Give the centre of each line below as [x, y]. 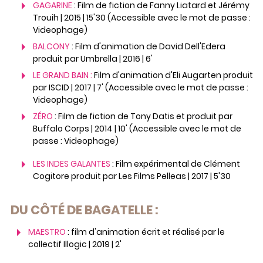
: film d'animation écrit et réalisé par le [145, 232]
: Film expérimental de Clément [176, 164]
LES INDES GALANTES [72, 164]
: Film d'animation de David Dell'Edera [148, 47]
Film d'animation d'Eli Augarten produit [172, 75]
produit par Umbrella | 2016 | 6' [92, 59]
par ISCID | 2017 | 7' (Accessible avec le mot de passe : [140, 88]
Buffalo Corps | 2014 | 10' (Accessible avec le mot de [137, 129]
